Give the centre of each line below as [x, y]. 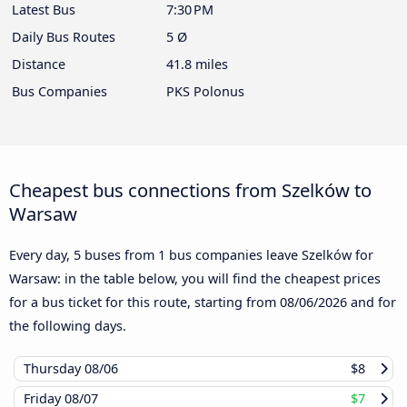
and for [372, 303]
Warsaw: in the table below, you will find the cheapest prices [195, 279]
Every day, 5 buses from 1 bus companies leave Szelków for [191, 255]
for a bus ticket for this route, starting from [144, 303]
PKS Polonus [205, 92]
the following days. [68, 326]
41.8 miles [197, 65]
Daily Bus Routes [64, 37]
